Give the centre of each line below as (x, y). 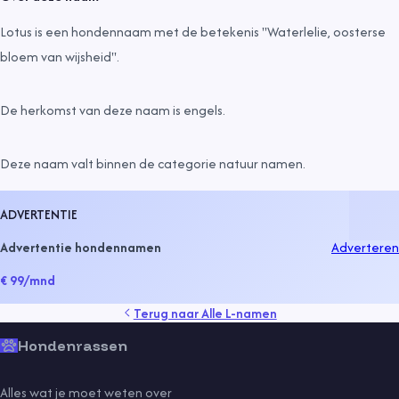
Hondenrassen (73, 346)
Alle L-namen (239, 313)
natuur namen (261, 163)
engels (203, 110)
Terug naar (167, 313)
